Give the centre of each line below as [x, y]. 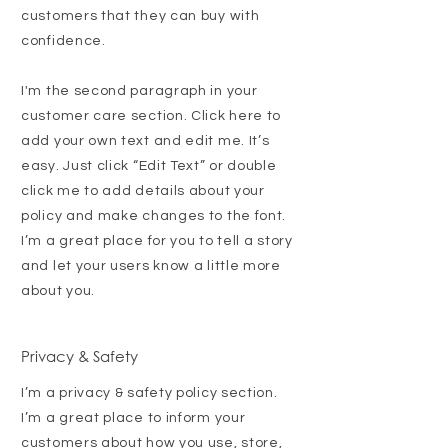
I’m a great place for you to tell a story [157, 241]
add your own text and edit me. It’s [145, 141]
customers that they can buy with [140, 16]
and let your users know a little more [151, 266]
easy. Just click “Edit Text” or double [149, 166]
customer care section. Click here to [151, 116]
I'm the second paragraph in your [139, 91]
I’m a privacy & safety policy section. [149, 393]
